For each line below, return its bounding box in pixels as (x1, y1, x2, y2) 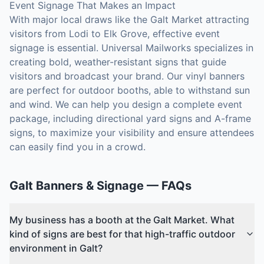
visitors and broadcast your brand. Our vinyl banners (9, 70, 245, 82)
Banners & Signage (36, 179, 144, 193)
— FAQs (144, 179, 192, 193)
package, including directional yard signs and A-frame (9, 113, 251, 124)
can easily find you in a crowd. (9, 141, 146, 153)
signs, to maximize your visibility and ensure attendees (9, 127, 254, 138)
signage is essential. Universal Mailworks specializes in (9, 42, 253, 54)
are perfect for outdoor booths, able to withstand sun (9, 84, 250, 96)
